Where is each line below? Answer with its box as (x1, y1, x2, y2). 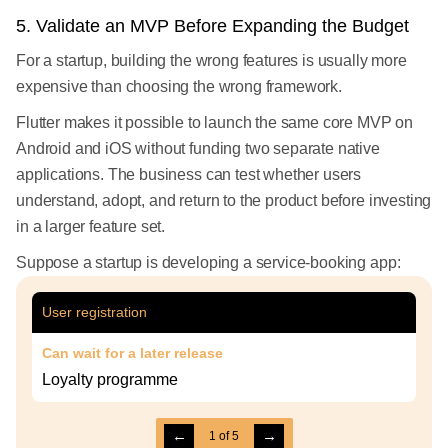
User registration (42, 304, 147, 321)
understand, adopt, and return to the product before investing (16, 192, 432, 210)
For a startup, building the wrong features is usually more (16, 52, 407, 70)
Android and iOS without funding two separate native (16, 140, 380, 158)
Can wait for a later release (42, 345, 223, 362)
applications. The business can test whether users (16, 166, 362, 184)
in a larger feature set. (16, 218, 166, 236)
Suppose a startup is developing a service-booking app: (16, 254, 401, 272)
